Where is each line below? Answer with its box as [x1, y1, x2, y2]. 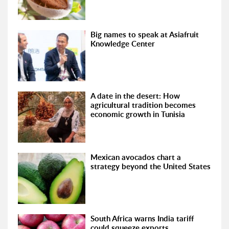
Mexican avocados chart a [90, 151, 181, 163]
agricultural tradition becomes [90, 99, 196, 110]
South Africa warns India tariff [90, 213, 194, 224]
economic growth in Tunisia [90, 108, 186, 120]
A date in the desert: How [90, 90, 180, 101]
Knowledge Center [90, 38, 155, 49]
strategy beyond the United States [90, 161, 211, 172]
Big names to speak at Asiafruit [90, 29, 199, 40]
